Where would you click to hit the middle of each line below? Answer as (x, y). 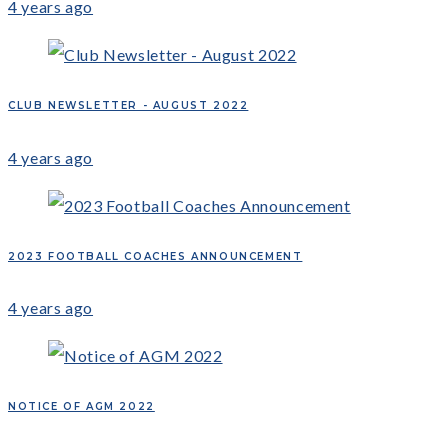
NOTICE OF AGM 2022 (81, 407)
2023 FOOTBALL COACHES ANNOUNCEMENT (155, 256)
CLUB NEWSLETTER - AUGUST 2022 (128, 106)
